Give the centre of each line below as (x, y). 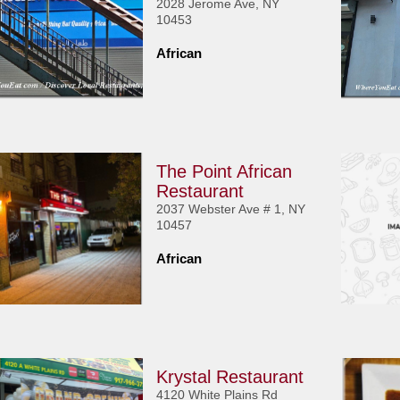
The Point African (225, 171)
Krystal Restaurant (230, 377)
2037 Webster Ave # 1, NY (231, 209)
